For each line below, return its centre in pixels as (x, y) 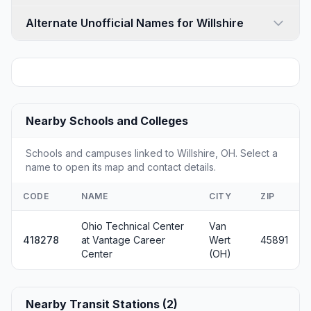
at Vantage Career (123, 239)
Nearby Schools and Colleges (107, 120)
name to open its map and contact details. (121, 167)
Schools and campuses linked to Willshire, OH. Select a (152, 153)
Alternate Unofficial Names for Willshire (135, 23)
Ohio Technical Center (133, 226)
